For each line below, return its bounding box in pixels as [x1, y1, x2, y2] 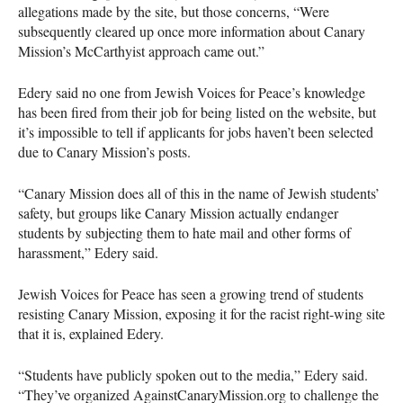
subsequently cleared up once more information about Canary [18, 21, 365, 40]
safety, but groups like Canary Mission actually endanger [18, 202, 338, 222]
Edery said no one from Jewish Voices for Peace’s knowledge [18, 82, 365, 102]
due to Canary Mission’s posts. [18, 141, 191, 161]
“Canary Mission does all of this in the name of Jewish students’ [18, 183, 380, 202]
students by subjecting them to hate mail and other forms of [18, 222, 351, 242]
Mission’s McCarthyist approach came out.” [18, 40, 264, 60]
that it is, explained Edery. [18, 323, 164, 343]
